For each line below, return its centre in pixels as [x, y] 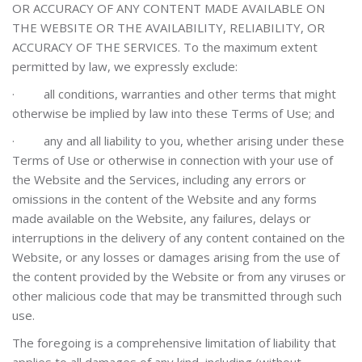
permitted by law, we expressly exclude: [125, 66]
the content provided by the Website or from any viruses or [179, 276]
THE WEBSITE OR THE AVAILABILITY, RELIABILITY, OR [168, 27]
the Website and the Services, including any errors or [159, 179]
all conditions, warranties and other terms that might [190, 94]
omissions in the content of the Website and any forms [164, 199]
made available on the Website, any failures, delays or [162, 218]
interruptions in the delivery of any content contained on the [179, 238]
